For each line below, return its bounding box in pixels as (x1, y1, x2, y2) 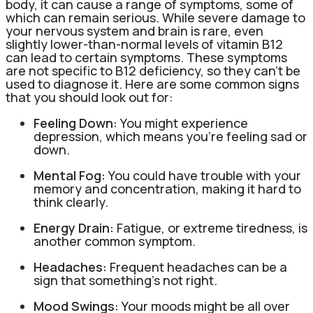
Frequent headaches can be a (107, 258, 287, 275)
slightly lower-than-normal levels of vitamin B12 (6, 35, 283, 52)
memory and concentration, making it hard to (34, 180, 301, 197)
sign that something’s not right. (34, 271, 217, 289)
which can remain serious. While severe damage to (6, 8, 305, 26)
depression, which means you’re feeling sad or (34, 127, 307, 145)
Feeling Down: (34, 114, 117, 131)
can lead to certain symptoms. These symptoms (6, 48, 287, 66)
